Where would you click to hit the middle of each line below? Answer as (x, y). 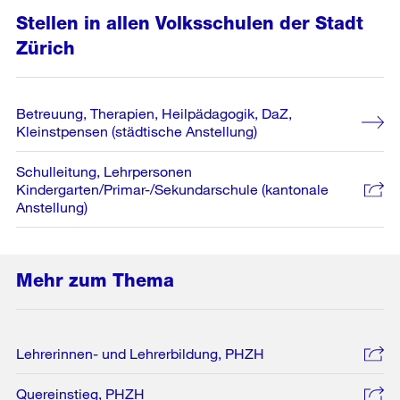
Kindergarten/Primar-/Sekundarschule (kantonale (172, 189)
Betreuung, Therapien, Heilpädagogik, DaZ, (154, 113)
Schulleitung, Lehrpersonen (104, 171)
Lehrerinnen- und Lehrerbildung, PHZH (140, 353)
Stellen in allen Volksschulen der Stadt (190, 23)
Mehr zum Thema (95, 280)
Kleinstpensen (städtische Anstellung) (137, 131)
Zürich (46, 48)
